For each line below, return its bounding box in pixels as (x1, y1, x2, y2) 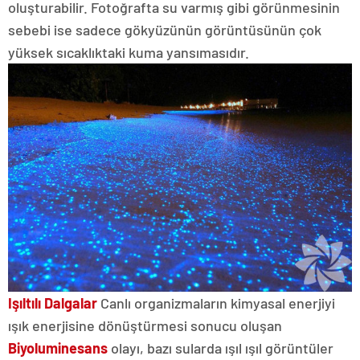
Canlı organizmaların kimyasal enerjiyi (97, 294, 335, 313)
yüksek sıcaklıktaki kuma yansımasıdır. (8, 43, 249, 61)
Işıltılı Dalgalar (8, 294, 97, 313)
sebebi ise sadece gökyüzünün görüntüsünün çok (8, 20, 321, 39)
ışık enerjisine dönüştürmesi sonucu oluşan (8, 317, 282, 335)
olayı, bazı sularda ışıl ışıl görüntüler (108, 339, 333, 358)
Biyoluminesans (8, 339, 108, 358)
